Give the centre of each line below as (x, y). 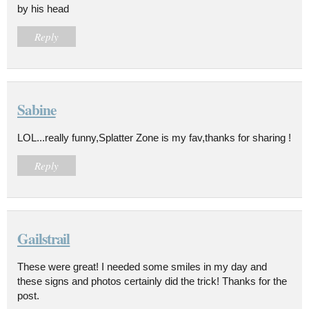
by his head (43, 8)
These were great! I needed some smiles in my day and (142, 266)
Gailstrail (44, 238)
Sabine (37, 109)
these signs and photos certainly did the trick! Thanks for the (152, 281)
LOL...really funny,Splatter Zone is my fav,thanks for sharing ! (154, 137)
